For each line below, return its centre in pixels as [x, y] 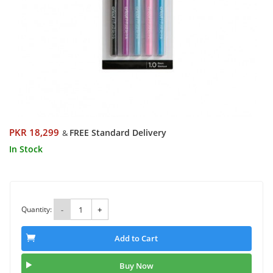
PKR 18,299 [34, 133]
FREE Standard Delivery [118, 133]
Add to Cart [136, 239]
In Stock [26, 149]
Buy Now [136, 266]
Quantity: [36, 209]
